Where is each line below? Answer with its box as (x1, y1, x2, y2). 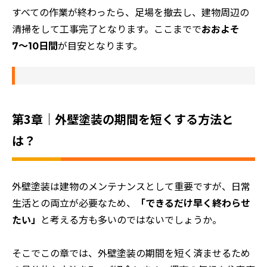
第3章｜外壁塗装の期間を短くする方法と (12, 110, 234, 128)
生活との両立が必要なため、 (12, 197, 136, 209)
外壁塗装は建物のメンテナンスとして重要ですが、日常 (12, 181, 250, 193)
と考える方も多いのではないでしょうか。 (41, 214, 222, 226)
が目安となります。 (58, 40, 142, 52)
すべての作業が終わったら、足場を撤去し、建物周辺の (12, 7, 249, 18)
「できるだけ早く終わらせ (136, 197, 250, 209)
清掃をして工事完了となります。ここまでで (12, 23, 201, 35)
